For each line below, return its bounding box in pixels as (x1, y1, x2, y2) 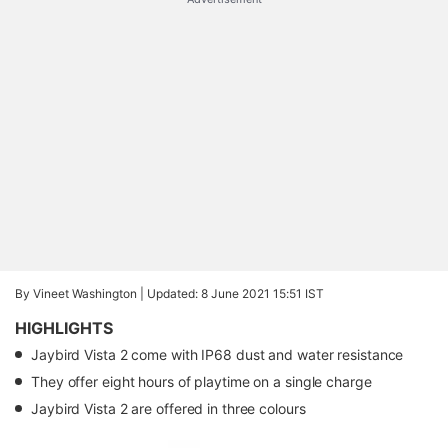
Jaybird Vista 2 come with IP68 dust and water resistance (31, 346, 404, 363)
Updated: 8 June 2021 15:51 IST (147, 286, 324, 301)
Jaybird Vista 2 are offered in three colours (31, 400, 306, 417)
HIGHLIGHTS (15, 318, 113, 338)
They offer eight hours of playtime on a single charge (31, 373, 372, 390)
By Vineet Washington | (15, 286, 147, 301)
